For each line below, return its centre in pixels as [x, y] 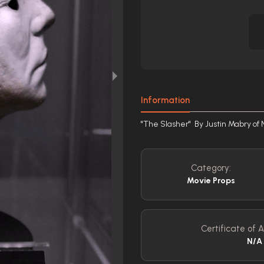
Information [165, 100]
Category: [211, 168]
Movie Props [211, 181]
